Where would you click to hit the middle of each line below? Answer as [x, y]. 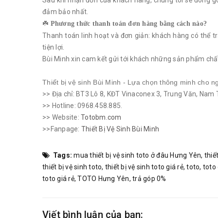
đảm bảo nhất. [65, 12]
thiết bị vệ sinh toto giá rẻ [144, 167]
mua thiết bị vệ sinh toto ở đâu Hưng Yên [137, 155]
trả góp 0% [149, 179]
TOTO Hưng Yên [103, 179]
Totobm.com [101, 117]
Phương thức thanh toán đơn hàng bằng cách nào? [128, 24]
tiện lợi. [54, 47]
